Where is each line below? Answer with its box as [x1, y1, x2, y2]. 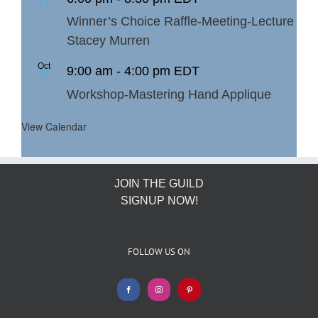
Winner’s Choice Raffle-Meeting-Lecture [67, 14, 294, 29]
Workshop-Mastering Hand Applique [67, 87, 271, 102]
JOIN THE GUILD [114, 177, 204, 190]
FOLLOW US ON [128, 245, 190, 258]
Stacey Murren [67, 33, 150, 48]
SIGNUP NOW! [120, 194, 198, 207]
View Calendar [21, 119, 87, 133]
